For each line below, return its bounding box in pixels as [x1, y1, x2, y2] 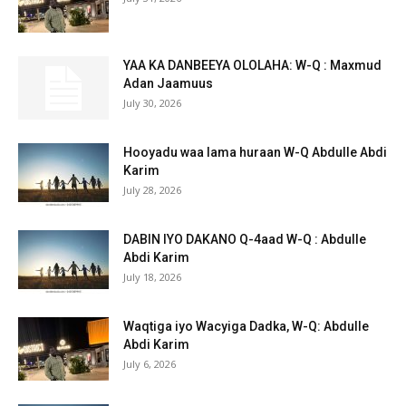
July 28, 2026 [123, 183, 181, 198]
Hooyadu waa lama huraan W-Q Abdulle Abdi [123, 145, 387, 160]
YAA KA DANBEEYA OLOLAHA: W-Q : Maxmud [123, 58, 382, 73]
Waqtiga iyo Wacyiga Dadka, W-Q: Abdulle [123, 319, 369, 334]
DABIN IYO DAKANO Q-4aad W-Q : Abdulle [123, 232, 366, 247]
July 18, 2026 [123, 270, 181, 285]
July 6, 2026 [123, 357, 176, 372]
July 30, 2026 [123, 96, 181, 111]
